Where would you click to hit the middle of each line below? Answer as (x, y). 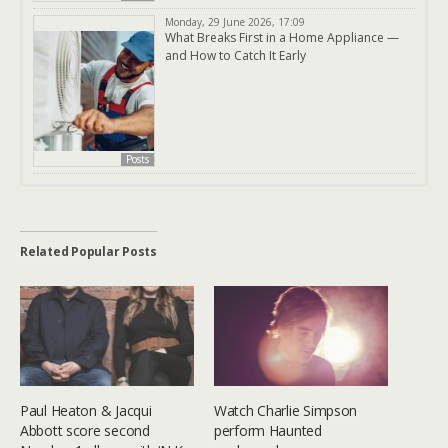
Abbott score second (85, 430)
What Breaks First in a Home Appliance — (282, 38)
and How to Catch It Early (235, 56)
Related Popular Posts (88, 252)
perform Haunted (268, 430)
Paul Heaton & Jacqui (86, 410)
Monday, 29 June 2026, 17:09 (235, 22)
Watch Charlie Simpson (286, 410)
